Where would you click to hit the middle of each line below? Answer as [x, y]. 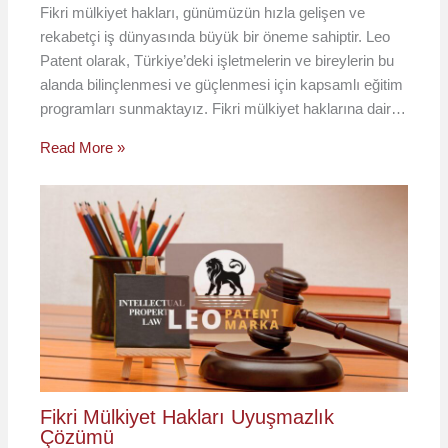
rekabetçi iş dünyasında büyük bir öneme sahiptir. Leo [215, 37]
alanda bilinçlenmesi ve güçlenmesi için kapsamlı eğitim [222, 85]
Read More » [83, 148]
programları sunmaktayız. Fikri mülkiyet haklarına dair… [223, 109]
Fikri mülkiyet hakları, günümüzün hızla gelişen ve [203, 13]
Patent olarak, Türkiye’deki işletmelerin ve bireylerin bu [217, 61]
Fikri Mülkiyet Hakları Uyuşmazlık [187, 416]
